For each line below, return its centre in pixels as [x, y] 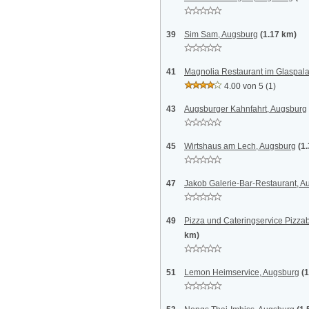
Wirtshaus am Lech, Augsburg [240, 146]
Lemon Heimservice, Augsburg [242, 272]
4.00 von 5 [244, 86]
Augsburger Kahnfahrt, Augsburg [246, 109]
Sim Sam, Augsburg [221, 34]
